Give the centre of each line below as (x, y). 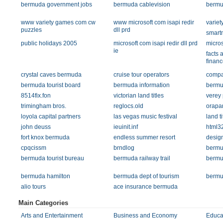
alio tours (33, 187)
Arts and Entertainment (52, 216)
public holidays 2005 (49, 43)
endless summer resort (144, 137)
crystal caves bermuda (51, 75)
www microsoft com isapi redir (154, 22)
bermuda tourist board (51, 85)
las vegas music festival (145, 116)
